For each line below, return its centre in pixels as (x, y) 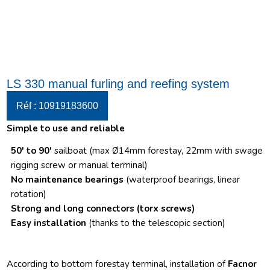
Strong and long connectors (74, 208)
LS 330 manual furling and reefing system (118, 84)
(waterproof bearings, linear (183, 179)
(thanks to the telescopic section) (157, 223)
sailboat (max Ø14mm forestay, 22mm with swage (158, 150)
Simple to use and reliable (66, 128)
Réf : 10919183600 (58, 106)
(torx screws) (166, 208)
